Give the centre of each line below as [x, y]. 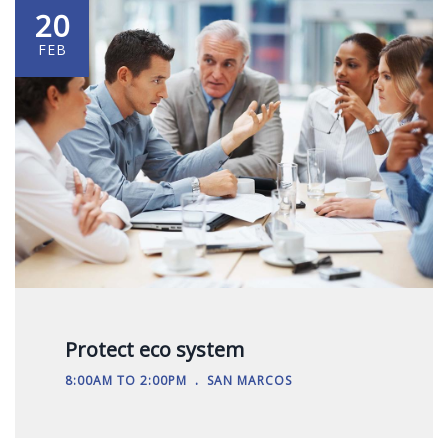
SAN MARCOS [249, 380]
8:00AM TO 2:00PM [126, 380]
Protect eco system [154, 349]
